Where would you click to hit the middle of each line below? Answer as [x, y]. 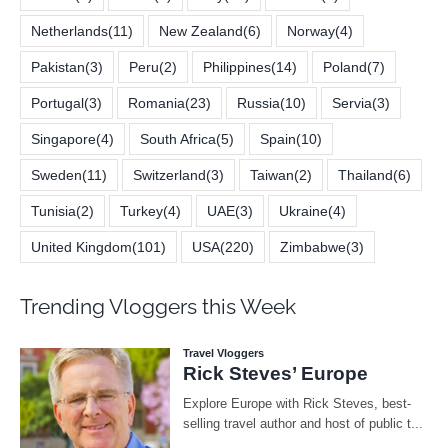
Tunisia [53, 210]
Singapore [63, 138]
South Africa [178, 138]
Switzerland [169, 174]
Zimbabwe [313, 246]
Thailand [365, 174]
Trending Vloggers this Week [158, 306]
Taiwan [272, 174]
